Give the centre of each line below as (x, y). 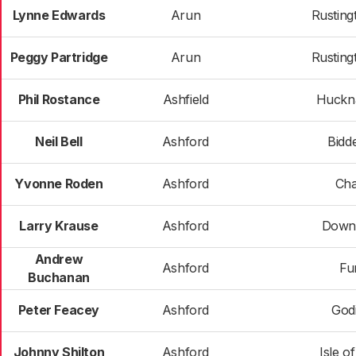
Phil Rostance (59, 99)
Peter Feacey (59, 310)
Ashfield (186, 99)
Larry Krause (59, 226)
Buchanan (59, 277)
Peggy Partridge (59, 57)
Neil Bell (59, 141)
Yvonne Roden (59, 184)
